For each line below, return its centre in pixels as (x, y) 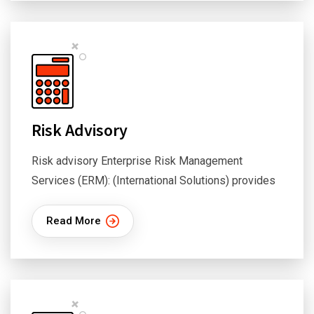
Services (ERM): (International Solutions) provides (153, 180)
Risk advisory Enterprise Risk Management (137, 161)
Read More (74, 221)
